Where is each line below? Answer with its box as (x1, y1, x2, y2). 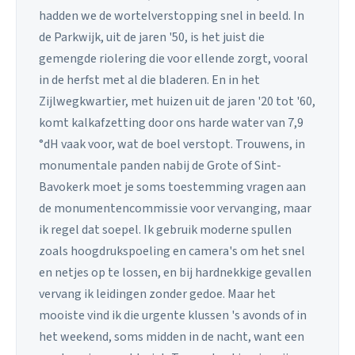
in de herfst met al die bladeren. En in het (39, 71, 260, 90)
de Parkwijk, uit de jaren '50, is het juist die (39, 29, 265, 47)
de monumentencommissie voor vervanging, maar (39, 200, 311, 218)
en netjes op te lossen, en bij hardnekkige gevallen (39, 264, 311, 282)
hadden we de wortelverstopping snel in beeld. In (39, 7, 304, 25)
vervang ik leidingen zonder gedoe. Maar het (39, 285, 276, 303)
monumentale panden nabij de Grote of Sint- (39, 157, 281, 175)
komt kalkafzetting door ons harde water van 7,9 (39, 114, 303, 132)
